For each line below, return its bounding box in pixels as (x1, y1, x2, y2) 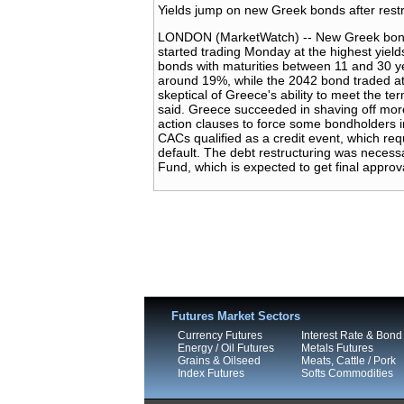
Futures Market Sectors (171, 309, 300, 323)
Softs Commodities (301, 367, 393, 380)
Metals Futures (301, 342, 373, 354)
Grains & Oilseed (178, 354, 261, 367)
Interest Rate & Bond (301, 329, 402, 342)
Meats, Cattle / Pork (301, 354, 396, 367)
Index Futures (178, 367, 244, 380)
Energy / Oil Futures (178, 342, 274, 354)
